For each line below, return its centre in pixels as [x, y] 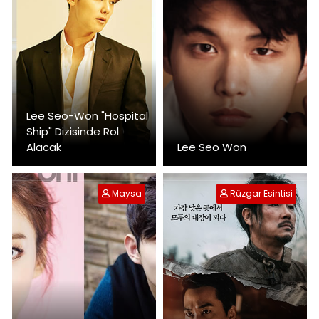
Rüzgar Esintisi [261, 193]
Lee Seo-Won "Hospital [87, 115]
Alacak [44, 147]
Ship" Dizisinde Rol [73, 131]
